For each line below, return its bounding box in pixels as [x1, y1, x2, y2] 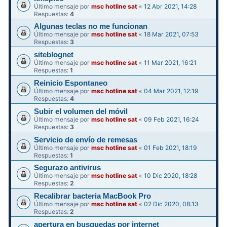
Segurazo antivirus [34, 164, 101, 172]
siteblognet [34, 51, 74, 59]
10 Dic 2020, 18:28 [144, 172, 198, 180]
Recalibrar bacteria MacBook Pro [34, 192, 152, 201]
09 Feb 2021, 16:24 [144, 115, 200, 123]
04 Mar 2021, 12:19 [144, 87, 199, 95]
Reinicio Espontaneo [34, 79, 108, 87]
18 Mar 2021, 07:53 [144, 30, 199, 39]
